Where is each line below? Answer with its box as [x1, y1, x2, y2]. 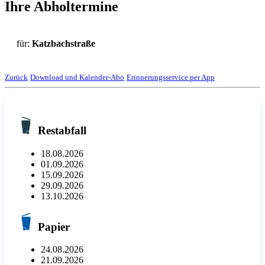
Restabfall [35, 124, 86, 137]
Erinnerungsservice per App [127, 73, 215, 82]
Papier [35, 220, 70, 233]
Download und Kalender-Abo [30, 73, 124, 82]
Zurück [5, 73, 28, 82]
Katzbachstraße [32, 38, 95, 49]
